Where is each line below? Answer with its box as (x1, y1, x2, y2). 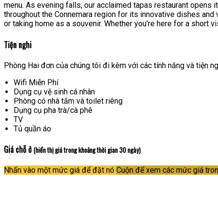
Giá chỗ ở (4, 144, 34, 156)
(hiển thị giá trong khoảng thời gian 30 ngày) (34, 145, 141, 155)
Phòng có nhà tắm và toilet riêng (14, 96, 123, 106)
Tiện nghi (4, 38, 32, 51)
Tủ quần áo (14, 124, 51, 133)
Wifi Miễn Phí (14, 77, 58, 87)
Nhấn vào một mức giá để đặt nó (4, 165, 114, 175)
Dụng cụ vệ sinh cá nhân (14, 87, 95, 96)
